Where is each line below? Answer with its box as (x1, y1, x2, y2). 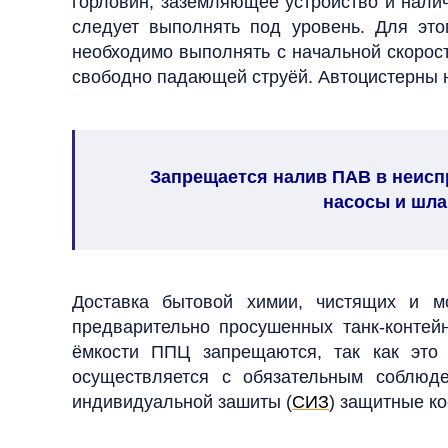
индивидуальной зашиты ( (72, 392, 292, 412)
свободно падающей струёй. (72, 67, 318, 87)
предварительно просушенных (72, 317, 343, 337)
